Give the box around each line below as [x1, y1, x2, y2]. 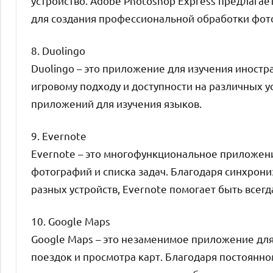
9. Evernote [31, 129, 87, 142]
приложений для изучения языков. [31, 96, 202, 110]
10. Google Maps [31, 214, 110, 227]
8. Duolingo [31, 43, 85, 57]
